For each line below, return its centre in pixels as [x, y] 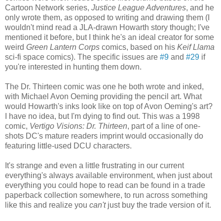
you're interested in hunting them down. [73, 67]
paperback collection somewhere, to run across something [106, 195]
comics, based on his [138, 47]
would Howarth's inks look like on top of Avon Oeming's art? [109, 106]
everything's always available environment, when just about [109, 175]
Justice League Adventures [139, 7]
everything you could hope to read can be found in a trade [105, 185]
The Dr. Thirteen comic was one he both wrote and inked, [104, 86]
